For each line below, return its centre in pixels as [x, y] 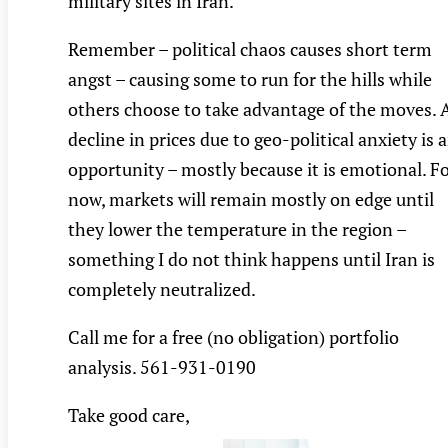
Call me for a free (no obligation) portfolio [233, 337]
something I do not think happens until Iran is [251, 259]
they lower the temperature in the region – [237, 229]
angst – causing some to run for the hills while [250, 79]
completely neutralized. [162, 289]
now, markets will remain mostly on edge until [251, 199]
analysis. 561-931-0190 [162, 367]
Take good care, [129, 415]
